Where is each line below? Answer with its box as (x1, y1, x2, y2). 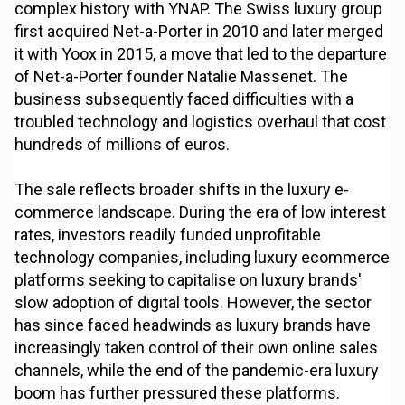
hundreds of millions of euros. (14, 135, 231, 155)
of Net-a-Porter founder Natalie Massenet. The (14, 67, 349, 87)
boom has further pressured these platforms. (14, 383, 341, 403)
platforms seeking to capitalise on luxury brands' (14, 270, 363, 290)
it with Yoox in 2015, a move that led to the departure (14, 44, 388, 64)
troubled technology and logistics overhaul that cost (14, 112, 387, 132)
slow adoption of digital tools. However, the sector (14, 293, 372, 313)
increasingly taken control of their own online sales (14, 338, 379, 358)
